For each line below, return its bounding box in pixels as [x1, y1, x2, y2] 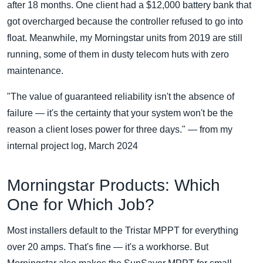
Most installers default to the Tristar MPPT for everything [7, 225, 238, 236]
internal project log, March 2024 [7, 141, 138, 151]
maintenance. [7, 66, 63, 76]
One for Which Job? [7, 195, 154, 214]
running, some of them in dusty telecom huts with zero [7, 49, 229, 60]
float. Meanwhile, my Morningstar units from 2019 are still [7, 33, 242, 43]
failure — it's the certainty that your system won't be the [7, 108, 233, 119]
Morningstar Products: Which [7, 176, 220, 195]
